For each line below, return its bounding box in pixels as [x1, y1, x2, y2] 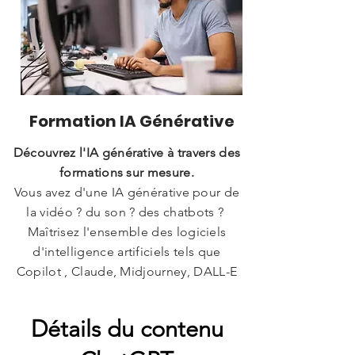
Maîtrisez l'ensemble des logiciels [27, 224, 227, 239]
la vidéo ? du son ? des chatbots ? [26, 204, 227, 219]
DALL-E [190, 264, 238, 279]
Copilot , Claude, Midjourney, [16, 264, 191, 279]
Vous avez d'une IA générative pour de [13, 185, 240, 200]
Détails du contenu [30, 315, 223, 342]
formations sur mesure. [59, 165, 195, 180]
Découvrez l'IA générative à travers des [13, 145, 241, 160]
